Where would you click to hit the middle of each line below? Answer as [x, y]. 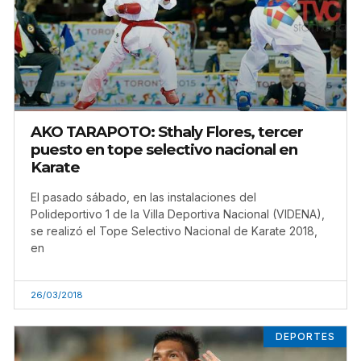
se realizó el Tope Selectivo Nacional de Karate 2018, [174, 231]
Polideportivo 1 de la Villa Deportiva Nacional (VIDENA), [178, 214]
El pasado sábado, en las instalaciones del [143, 197]
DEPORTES [305, 337]
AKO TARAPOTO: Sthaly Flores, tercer [167, 132]
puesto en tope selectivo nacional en [164, 150]
